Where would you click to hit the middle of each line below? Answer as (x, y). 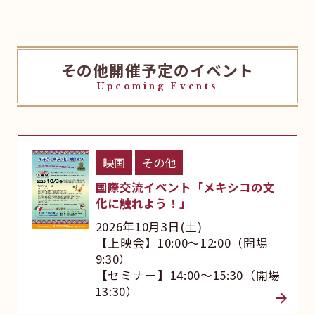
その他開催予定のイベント (157, 70)
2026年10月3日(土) (149, 227)
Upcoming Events (157, 86)
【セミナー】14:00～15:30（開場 (188, 275)
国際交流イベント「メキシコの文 (185, 187)
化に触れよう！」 (143, 204)
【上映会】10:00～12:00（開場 (182, 243)
